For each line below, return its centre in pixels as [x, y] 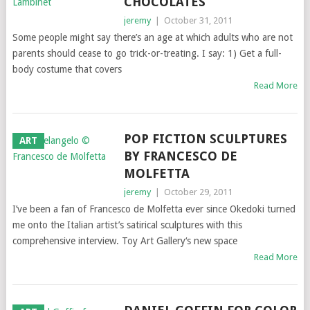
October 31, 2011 [198, 20]
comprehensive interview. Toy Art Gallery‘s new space [125, 241]
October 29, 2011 [198, 192]
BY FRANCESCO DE [180, 156]
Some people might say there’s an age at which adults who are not [152, 37]
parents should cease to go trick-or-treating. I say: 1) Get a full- [147, 53]
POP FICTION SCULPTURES [205, 139]
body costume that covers [67, 69]
